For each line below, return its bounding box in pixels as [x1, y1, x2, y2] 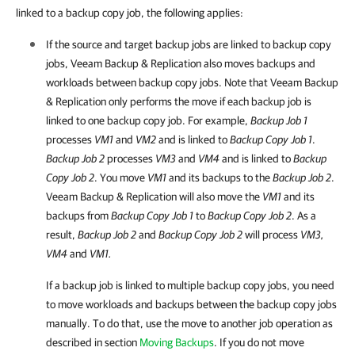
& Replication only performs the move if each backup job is [46, 95, 311, 108]
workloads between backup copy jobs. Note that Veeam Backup [46, 76, 338, 89]
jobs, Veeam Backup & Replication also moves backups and [46, 57, 315, 70]
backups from [46, 209, 111, 222]
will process [242, 228, 300, 241]
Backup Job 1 [250, 114, 307, 127]
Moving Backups [139, 336, 214, 349]
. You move [94, 171, 147, 184]
